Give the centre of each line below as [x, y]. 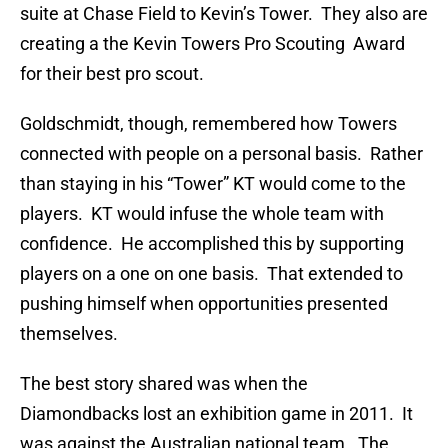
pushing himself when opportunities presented [204, 304]
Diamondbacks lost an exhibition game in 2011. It [216, 414]
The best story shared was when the [164, 384]
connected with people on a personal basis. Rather [221, 154]
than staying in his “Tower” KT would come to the [213, 184]
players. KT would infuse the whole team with [202, 214]
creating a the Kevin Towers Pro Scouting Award [212, 44]
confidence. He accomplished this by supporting [212, 244]
